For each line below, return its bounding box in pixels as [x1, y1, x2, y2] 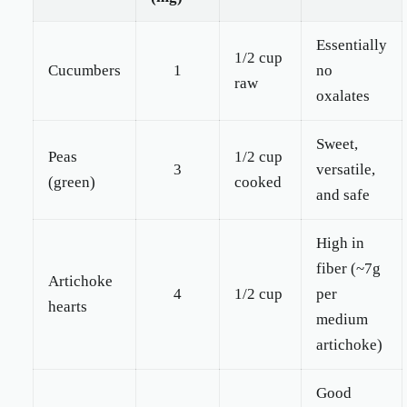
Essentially [316, 36, 387, 54]
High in [316, 234, 364, 252]
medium [316, 311, 368, 328]
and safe [316, 186, 370, 203]
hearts [48, 298, 87, 315]
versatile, [316, 161, 375, 178]
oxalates [316, 87, 370, 104]
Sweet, [316, 135, 358, 153]
